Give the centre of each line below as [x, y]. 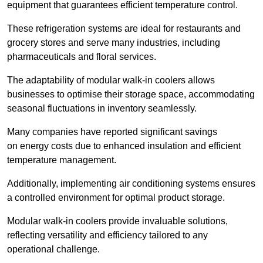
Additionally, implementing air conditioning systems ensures [131, 184]
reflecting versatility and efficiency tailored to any [107, 235]
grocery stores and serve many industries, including [114, 43]
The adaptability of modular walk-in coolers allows [111, 80]
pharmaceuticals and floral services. [82, 57]
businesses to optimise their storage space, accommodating [131, 95]
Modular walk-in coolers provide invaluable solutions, [117, 221]
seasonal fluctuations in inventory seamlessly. [102, 109]
